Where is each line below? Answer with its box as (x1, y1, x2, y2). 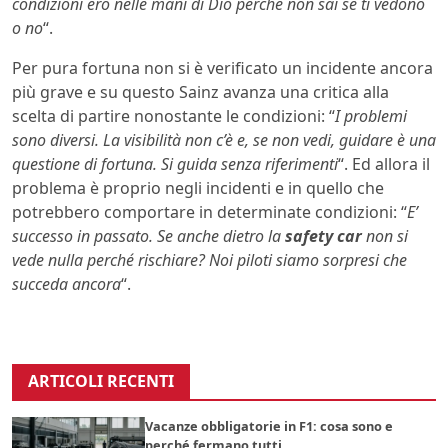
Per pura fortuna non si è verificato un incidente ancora (12, 57, 433, 80)
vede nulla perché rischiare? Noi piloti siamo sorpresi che (12, 249, 407, 272)
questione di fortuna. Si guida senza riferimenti (12, 153, 338, 176)
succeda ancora (12, 273, 121, 296)
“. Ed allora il (338, 153, 430, 176)
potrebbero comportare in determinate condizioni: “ (12, 201, 407, 224)
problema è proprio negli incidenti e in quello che (12, 177, 384, 200)
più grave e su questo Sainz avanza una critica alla (12, 81, 389, 104)
